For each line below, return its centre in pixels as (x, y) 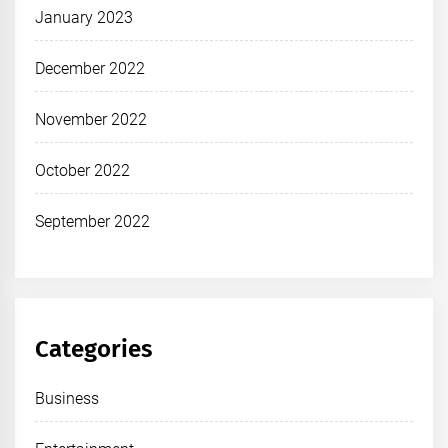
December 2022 (90, 68)
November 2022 (91, 119)
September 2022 (93, 221)
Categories (94, 348)
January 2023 (84, 17)
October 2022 (83, 170)
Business (67, 398)
